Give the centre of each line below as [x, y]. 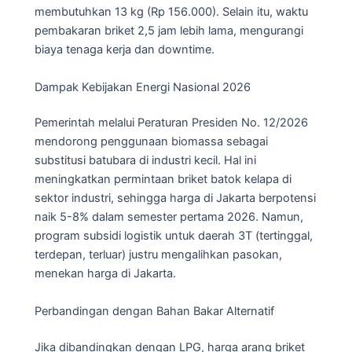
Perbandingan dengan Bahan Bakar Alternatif [154, 311]
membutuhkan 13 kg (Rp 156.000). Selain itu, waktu [171, 12]
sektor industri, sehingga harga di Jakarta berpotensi [175, 198]
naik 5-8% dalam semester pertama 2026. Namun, [169, 217]
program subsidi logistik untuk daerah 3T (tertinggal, [174, 236]
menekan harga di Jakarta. [105, 274]
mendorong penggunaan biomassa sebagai [151, 142]
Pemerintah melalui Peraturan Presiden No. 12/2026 [171, 123]
